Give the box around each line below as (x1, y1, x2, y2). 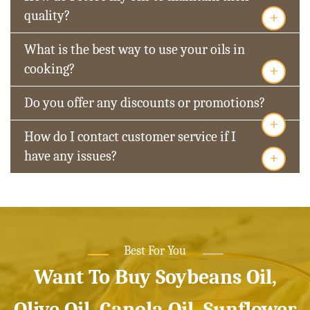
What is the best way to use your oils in (24, 42, 245, 58)
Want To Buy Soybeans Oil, (33, 265, 277, 290)
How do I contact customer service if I (24, 129, 236, 145)
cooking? (24, 61, 75, 77)
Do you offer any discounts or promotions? (24, 95, 265, 111)
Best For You (124, 244, 186, 259)
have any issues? (24, 148, 117, 165)
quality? (24, 8, 70, 24)
